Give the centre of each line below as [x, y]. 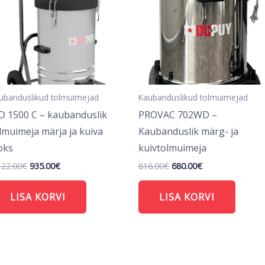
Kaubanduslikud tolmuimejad [193, 98]
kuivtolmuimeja [172, 148]
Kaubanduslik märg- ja [188, 132]
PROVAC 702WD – [178, 115]
